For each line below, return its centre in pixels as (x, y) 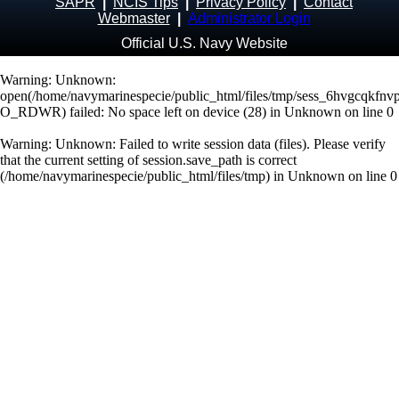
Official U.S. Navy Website (204, 43)
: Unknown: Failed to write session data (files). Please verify (217, 144)
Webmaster (134, 18)
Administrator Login (249, 18)
